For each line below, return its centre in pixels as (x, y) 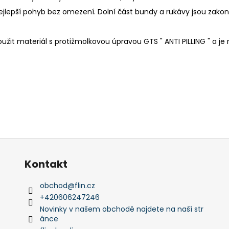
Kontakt (46, 164)
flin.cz (85, 185)
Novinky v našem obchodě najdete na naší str (121, 209)
